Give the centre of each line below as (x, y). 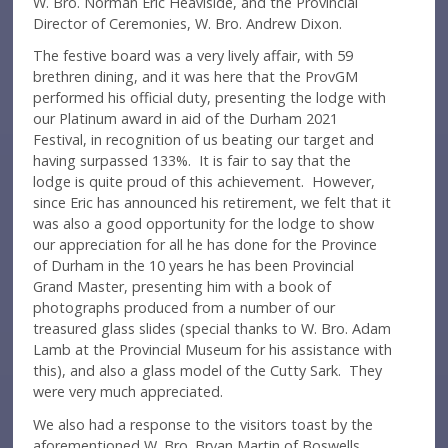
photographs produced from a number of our (184, 308)
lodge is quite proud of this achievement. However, (204, 182)
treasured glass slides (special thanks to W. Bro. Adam (212, 329)
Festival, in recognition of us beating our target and (204, 140)
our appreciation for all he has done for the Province (205, 245)
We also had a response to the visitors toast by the (203, 424)
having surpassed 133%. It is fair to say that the (192, 161)
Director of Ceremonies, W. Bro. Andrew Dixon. (188, 23)
